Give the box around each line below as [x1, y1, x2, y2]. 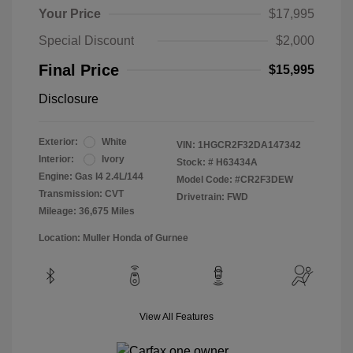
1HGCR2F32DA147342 [198, 139, 301, 151]
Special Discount [39, 34, 134, 48]
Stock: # [176, 157, 214, 169]
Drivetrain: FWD [176, 191, 248, 203]
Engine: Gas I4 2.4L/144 [39, 171, 143, 183]
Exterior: [39, 136, 78, 148]
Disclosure [39, 92, 98, 106]
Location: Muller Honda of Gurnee [39, 232, 188, 244]
